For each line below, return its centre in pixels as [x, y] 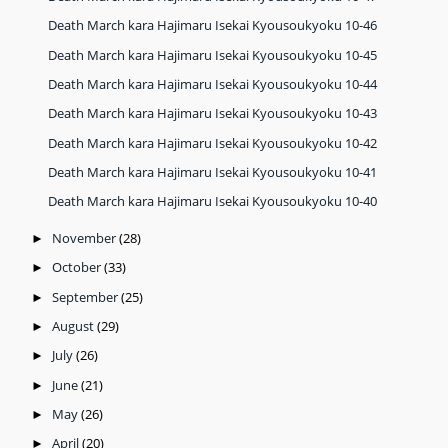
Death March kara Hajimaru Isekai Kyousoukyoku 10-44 [213, 84]
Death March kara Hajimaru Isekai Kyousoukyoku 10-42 [213, 142]
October [77, 267]
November [85, 237]
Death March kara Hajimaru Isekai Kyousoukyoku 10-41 [213, 172]
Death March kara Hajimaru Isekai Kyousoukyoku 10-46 [213, 25]
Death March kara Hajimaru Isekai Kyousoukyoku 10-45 [213, 54]
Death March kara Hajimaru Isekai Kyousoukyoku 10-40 [213, 201]
